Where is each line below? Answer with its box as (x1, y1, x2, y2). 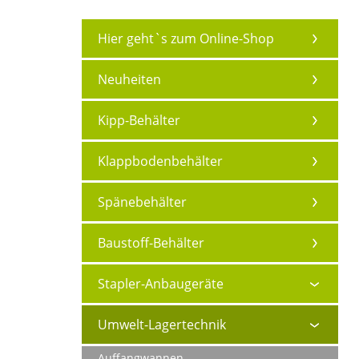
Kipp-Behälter (98, 111, 180, 129)
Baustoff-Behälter (98, 234, 204, 252)
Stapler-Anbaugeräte (98, 275, 224, 292)
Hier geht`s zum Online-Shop (98, 30, 274, 47)
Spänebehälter (98, 193, 187, 211)
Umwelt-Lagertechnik (98, 316, 226, 333)
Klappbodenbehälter (98, 152, 223, 170)
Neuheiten (98, 71, 161, 88)
